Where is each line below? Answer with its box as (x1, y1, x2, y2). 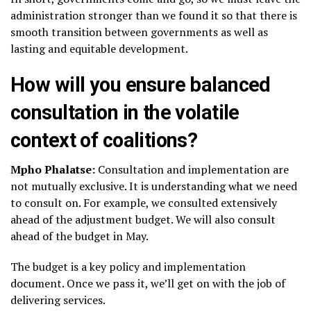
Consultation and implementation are (95, 162, 289, 178)
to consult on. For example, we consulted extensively (10, 195, 277, 211)
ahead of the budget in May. (10, 228, 149, 244)
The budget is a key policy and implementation (10, 259, 246, 275)
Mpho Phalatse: (10, 162, 95, 178)
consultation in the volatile (10, 101, 239, 125)
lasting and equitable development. (10, 41, 188, 57)
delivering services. (10, 292, 106, 308)
